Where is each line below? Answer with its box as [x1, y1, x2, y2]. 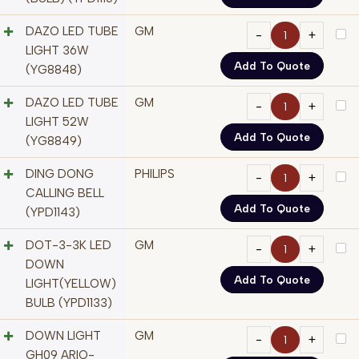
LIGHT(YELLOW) [26, 276, 116, 292]
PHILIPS [135, 167, 175, 182]
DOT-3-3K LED [26, 238, 111, 253]
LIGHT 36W [26, 43, 89, 58]
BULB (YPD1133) [26, 296, 112, 311]
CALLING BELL [26, 186, 104, 201]
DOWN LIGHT [26, 329, 101, 344]
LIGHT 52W [26, 115, 89, 130]
